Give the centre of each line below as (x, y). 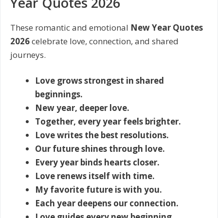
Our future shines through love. (100, 149)
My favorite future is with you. (99, 190)
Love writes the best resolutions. (102, 135)
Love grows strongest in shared (100, 81)
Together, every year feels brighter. (108, 122)
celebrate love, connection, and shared (104, 41)
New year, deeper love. (82, 108)
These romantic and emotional (70, 27)
